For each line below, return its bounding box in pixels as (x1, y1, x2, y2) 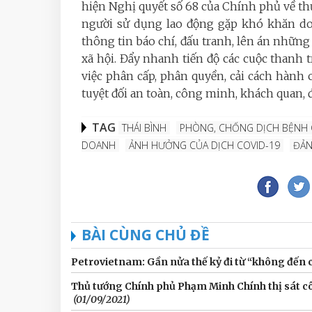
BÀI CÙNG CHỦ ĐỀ (81, 225, 210, 245)
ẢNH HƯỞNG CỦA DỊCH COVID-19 (129, 139, 280, 153)
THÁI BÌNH (122, 121, 166, 135)
